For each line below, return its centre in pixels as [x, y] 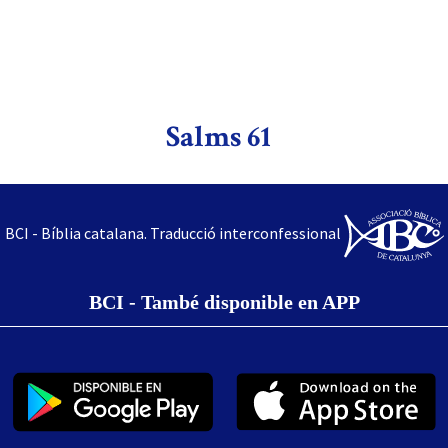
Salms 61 [218, 137]
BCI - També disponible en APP [224, 302]
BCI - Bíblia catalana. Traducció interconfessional [172, 232]
